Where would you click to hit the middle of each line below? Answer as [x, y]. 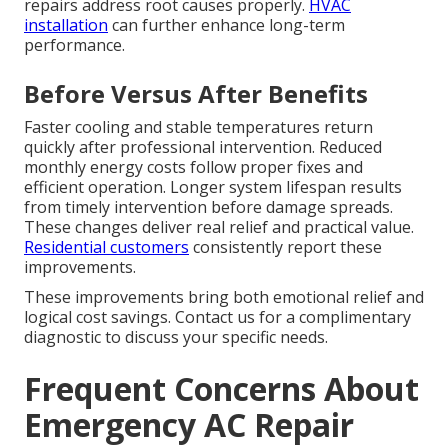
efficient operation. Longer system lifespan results [213, 186]
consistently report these [285, 246]
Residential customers [106, 246]
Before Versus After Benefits [196, 93]
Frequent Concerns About [221, 388]
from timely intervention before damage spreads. [208, 206]
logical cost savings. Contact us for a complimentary [217, 316]
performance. [74, 44]
